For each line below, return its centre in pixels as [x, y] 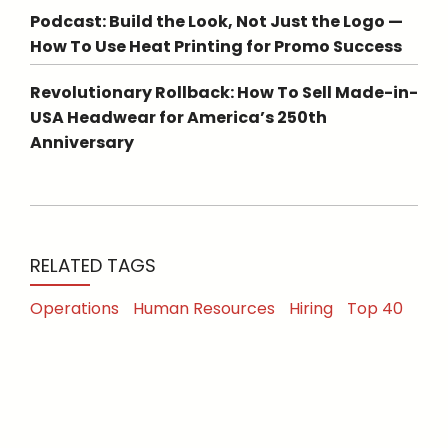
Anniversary [82, 143]
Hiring [311, 309]
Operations [74, 309]
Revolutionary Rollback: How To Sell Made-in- [224, 93]
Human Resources [204, 309]
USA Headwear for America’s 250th [178, 118]
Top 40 [375, 309]
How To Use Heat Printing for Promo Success [216, 47]
